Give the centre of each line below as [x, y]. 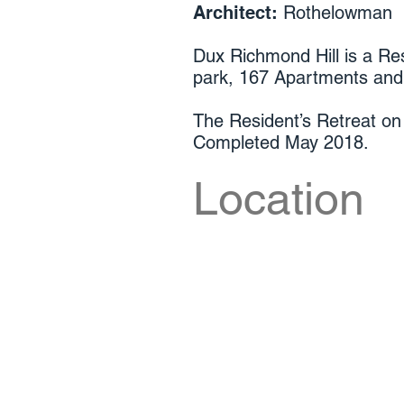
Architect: [235, 13]
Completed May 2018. [281, 142]
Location [279, 198]
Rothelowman [335, 13]
